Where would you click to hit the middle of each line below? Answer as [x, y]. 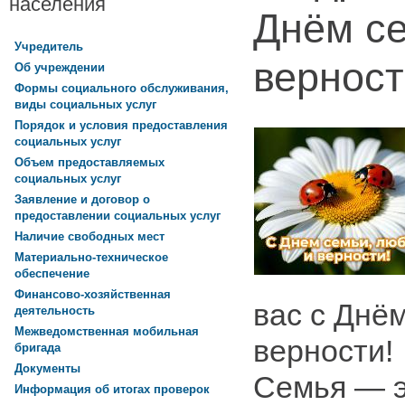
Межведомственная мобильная [107, 332]
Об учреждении [60, 68]
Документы [47, 369]
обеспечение [52, 274]
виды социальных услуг [85, 105]
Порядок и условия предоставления [121, 126]
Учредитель [49, 47]
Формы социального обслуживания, [122, 89]
